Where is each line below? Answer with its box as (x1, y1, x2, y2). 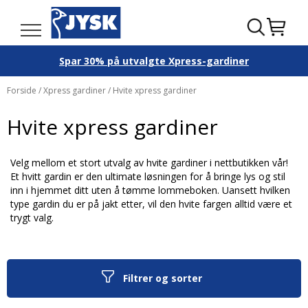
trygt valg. (10, 211, 54, 224)
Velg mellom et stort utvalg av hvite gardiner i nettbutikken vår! (10, 156, 288, 169)
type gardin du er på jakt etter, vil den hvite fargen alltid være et (10, 197, 292, 210)
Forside (7, 85, 38, 96)
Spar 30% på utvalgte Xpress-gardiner (59, 54, 249, 67)
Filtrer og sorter (122, 272, 202, 285)
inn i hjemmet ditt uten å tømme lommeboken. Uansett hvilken (10, 184, 290, 197)
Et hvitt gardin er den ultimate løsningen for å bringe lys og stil (10, 170, 285, 183)
